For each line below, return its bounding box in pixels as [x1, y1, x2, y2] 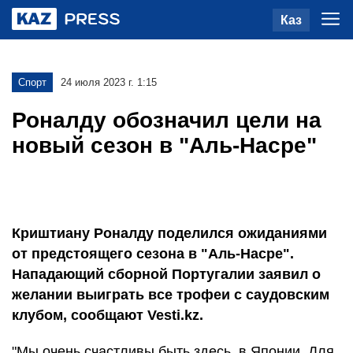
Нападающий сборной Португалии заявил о [12, 266, 321, 282]
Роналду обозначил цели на [12, 108, 321, 132]
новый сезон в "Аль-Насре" [12, 133, 317, 158]
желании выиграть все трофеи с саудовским [12, 287, 329, 303]
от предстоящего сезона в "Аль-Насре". [12, 246, 294, 262]
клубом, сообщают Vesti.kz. [12, 307, 203, 323]
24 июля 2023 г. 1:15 [61, 76, 157, 88]
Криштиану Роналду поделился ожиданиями [12, 225, 327, 241]
